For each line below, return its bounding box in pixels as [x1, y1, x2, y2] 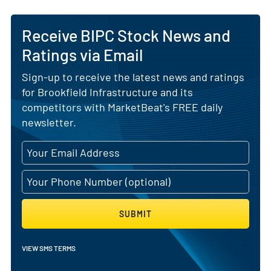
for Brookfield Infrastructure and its [22, 85, 193, 99]
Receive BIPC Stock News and [22, 25, 230, 45]
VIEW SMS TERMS [22, 243, 76, 252]
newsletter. [22, 115, 76, 129]
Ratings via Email [22, 44, 143, 64]
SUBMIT [119, 208, 152, 219]
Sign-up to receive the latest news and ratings [22, 70, 244, 83]
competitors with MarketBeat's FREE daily [22, 100, 223, 114]
